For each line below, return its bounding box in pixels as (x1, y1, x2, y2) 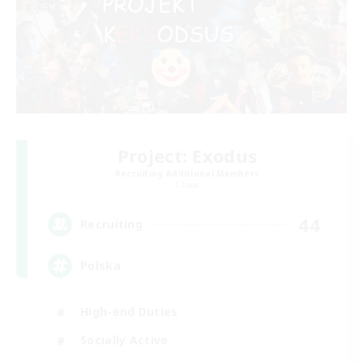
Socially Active (80, 332, 169, 348)
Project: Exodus (117, 143, 258, 168)
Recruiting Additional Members (114, 167, 260, 179)
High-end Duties (80, 304, 178, 320)
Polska (80, 258, 121, 274)
